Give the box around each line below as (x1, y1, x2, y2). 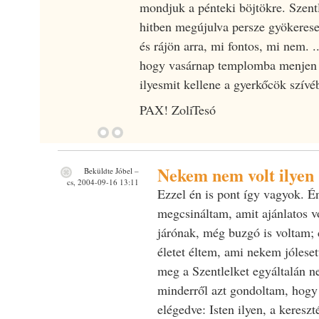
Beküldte (81, 164, 115, 176)
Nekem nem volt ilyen (157, 162, 314, 187)
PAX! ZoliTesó (139, 100, 216, 118)
